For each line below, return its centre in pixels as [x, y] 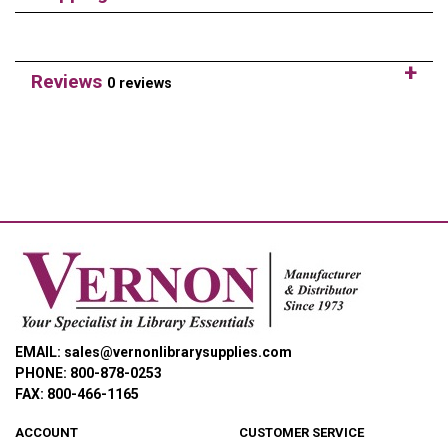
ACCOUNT [46, 432]
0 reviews [139, 83]
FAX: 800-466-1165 [77, 393]
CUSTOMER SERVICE [301, 432]
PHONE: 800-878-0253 [88, 372]
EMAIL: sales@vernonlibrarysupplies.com [153, 351]
